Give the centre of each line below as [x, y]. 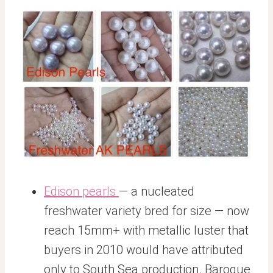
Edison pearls [81, 191]
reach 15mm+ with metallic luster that [146, 230]
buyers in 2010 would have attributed [144, 250]
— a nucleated [157, 191]
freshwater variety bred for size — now [147, 211]
